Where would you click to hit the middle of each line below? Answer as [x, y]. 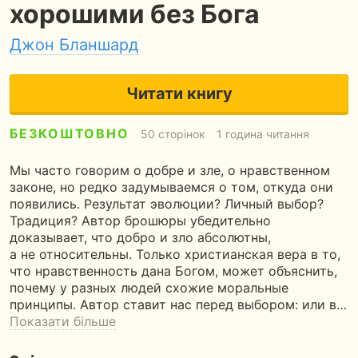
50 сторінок [173, 134]
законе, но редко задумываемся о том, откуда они [171, 187]
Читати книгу [179, 93]
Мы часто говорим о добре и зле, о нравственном [170, 170]
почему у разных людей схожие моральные [149, 288]
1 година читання [263, 134]
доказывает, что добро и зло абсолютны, [140, 237]
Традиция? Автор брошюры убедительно [140, 221]
